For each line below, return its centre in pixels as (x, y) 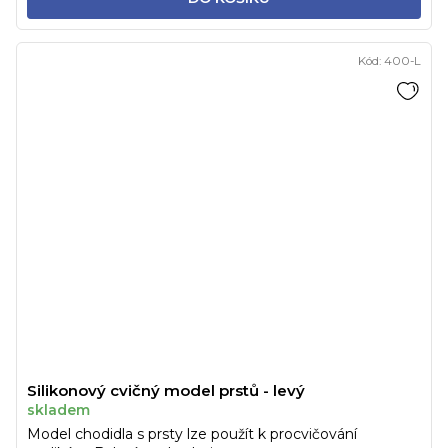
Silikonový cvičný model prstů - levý (166, 391)
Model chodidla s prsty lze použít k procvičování (192, 434)
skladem (58, 410)
